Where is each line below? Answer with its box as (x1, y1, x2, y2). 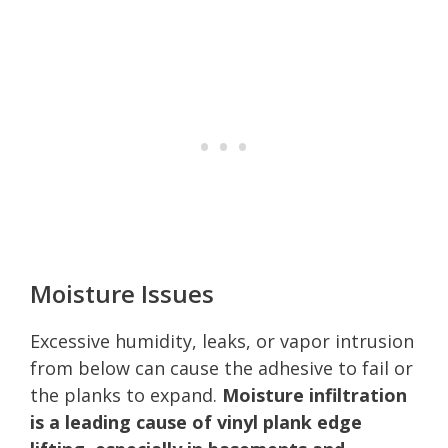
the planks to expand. (30, 382, 222, 407)
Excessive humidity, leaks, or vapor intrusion (30, 328, 414, 353)
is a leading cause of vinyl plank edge (30, 409, 362, 434)
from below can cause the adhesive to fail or (30, 355, 413, 380)
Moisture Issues (30, 276, 214, 310)
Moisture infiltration (222, 382, 407, 407)
